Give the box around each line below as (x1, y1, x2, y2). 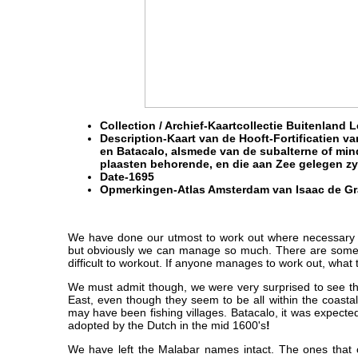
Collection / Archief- (99, 119, 208, 132)
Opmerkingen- (99, 183, 177, 196)
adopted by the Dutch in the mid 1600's (67, 319, 266, 332)
